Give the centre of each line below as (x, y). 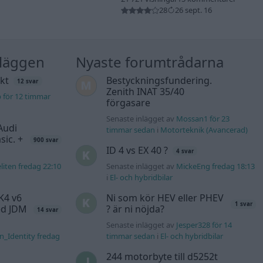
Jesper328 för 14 (204, 225)
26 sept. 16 (194, 10)
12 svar (28, 81)
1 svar (243, 204)
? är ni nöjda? (135, 209)
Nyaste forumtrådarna (150, 62)
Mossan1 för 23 (203, 119)
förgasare (128, 103)
